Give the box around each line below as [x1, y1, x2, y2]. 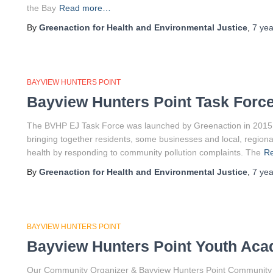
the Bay [27, 3, 56, 13]
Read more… [59, 3, 111, 13]
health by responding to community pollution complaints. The [27, 147, 261, 157]
